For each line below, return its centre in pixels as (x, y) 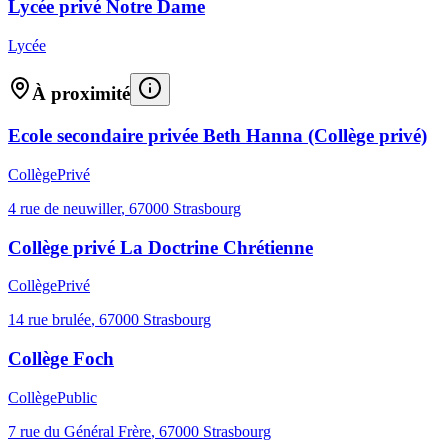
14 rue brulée (49, 320)
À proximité (81, 94)
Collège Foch (61, 358)
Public (77, 397)
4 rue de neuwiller (64, 208)
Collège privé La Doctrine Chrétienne (160, 247)
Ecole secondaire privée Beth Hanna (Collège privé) (217, 136)
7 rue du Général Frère (79, 431)
